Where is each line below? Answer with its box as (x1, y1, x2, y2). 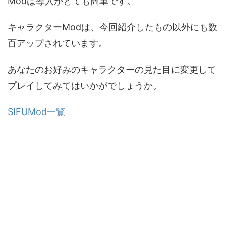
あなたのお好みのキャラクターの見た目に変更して (8, 64, 216, 75)
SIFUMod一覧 (8, 106, 65, 117)
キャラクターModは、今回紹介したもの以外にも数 (8, 21, 217, 32)
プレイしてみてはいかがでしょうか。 (8, 80, 162, 91)
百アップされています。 (8, 37, 107, 48)
